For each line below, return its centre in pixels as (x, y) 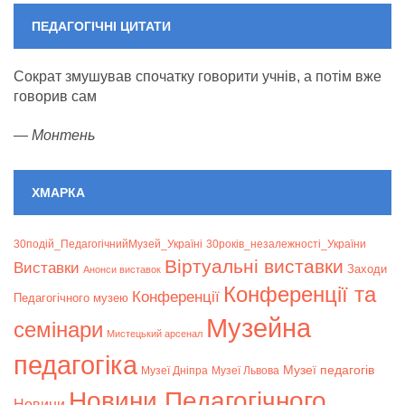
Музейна (259, 328)
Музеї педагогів (329, 370)
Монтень (63, 136)
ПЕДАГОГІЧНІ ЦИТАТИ (101, 27)
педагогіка (75, 365)
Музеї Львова (245, 371)
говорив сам (55, 97)
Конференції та (300, 295)
